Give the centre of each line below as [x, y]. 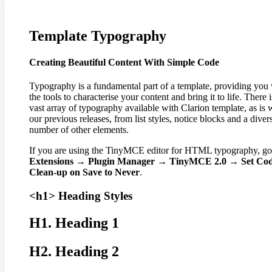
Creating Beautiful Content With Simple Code [124, 63]
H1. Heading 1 [74, 223]
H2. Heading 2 [74, 251]
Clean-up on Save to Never [84, 172]
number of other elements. [79, 130]
